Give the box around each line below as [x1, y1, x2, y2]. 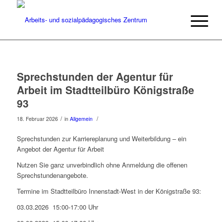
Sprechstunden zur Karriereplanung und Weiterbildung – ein [16, 134, 186, 144]
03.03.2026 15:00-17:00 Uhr [16, 202, 98, 212]
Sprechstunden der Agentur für [16, 69, 173, 84]
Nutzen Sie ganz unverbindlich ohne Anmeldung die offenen [16, 160, 187, 170]
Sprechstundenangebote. [16, 170, 88, 180]
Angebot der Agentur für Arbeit [16, 144, 104, 154]
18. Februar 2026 [16, 115, 58, 122]
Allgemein [69, 115, 93, 122]
